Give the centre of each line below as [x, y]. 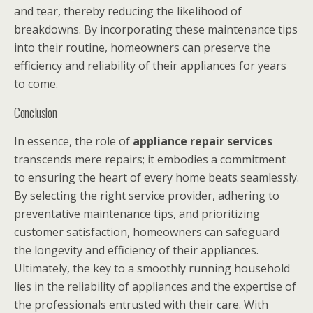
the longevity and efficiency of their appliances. [136, 250]
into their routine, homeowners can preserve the [142, 48]
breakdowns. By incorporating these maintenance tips [156, 30]
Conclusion [36, 112]
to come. [36, 84]
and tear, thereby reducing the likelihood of [128, 12]
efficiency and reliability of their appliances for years [150, 66]
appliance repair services [203, 141]
